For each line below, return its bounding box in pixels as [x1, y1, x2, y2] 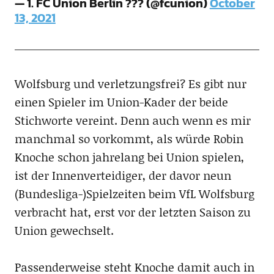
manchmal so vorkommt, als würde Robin [14, 130, 243, 147]
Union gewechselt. [14, 222, 114, 239]
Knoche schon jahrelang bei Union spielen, [14, 149, 244, 165]
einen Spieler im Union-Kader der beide [14, 94, 228, 110]
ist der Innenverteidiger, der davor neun [14, 167, 231, 183]
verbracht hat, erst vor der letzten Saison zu [14, 204, 251, 220]
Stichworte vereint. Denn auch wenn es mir [14, 112, 251, 128]
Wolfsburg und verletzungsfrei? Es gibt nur [14, 75, 246, 92]
